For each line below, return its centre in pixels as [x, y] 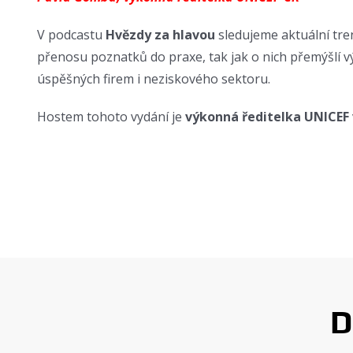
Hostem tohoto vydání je [111, 117]
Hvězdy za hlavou [160, 35]
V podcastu [71, 35]
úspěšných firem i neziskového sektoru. [153, 79]
